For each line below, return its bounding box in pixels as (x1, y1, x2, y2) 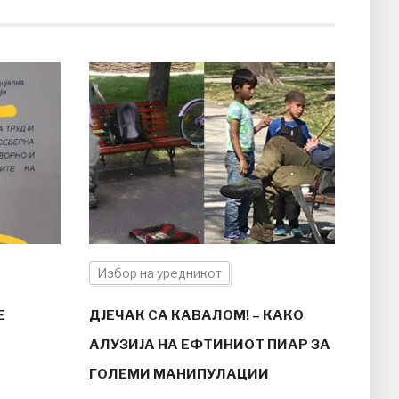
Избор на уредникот (96, 265, 222, 281)
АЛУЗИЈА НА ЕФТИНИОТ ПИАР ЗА (88, 336, 330, 353)
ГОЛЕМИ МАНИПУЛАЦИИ (88, 365, 269, 382)
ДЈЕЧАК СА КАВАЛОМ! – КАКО (88, 306, 304, 323)
